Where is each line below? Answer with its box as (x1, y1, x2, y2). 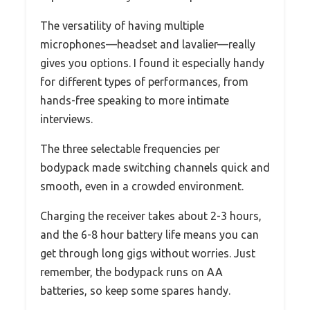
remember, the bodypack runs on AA (40, 265, 223, 278)
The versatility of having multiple (40, 19, 204, 32)
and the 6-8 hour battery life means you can (40, 228, 259, 241)
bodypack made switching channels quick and (40, 161, 270, 174)
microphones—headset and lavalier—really (40, 37, 255, 51)
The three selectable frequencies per (40, 142, 220, 155)
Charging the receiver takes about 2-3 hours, (40, 209, 262, 222)
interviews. (40, 112, 93, 125)
